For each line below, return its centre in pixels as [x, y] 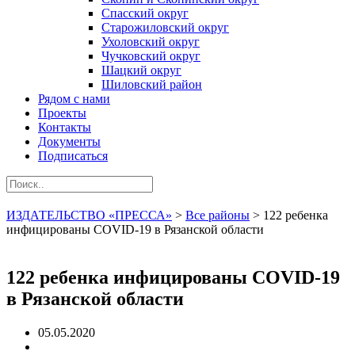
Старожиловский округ [165, 27]
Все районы [218, 215]
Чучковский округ [151, 56]
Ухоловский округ [151, 42]
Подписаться [73, 156]
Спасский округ [145, 13]
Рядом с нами [74, 99]
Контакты [65, 127]
